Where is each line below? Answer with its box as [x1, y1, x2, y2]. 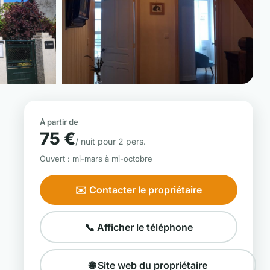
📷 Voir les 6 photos [62, 84, 147, 96]
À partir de [40, 117, 78, 127]
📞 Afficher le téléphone [84, 221, 193, 233]
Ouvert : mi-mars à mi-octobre [40, 154, 152, 163]
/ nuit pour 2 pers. [75, 136, 146, 146]
